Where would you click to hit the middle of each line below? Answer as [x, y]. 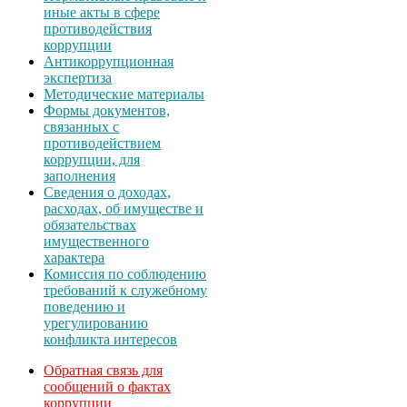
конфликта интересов [110, 339]
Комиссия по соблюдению [125, 273]
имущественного [96, 241]
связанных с [81, 126]
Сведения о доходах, [107, 192]
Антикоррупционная [109, 61]
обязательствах [90, 224]
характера [74, 257]
